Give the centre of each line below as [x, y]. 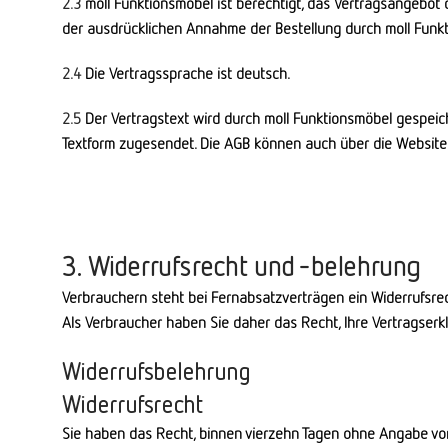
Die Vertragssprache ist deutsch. [185, 73]
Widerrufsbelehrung [156, 371]
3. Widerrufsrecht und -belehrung [241, 265]
